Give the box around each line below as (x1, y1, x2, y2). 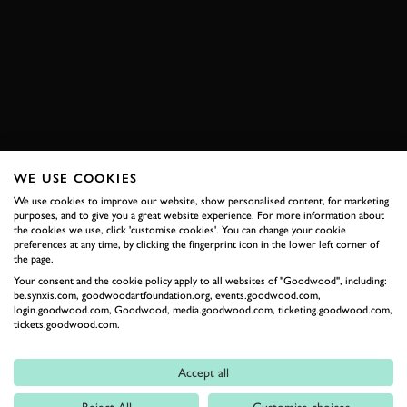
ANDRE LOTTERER (30, 27, 152, 40)
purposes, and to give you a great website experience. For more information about (14, 209, 384, 222)
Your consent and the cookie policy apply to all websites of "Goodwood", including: (14, 274, 387, 287)
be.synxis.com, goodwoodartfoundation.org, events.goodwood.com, (14, 289, 321, 302)
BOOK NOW (164, 134, 243, 146)
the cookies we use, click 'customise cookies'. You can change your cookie (14, 223, 346, 236)
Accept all (178, 365, 229, 380)
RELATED (33, 202, 94, 214)
